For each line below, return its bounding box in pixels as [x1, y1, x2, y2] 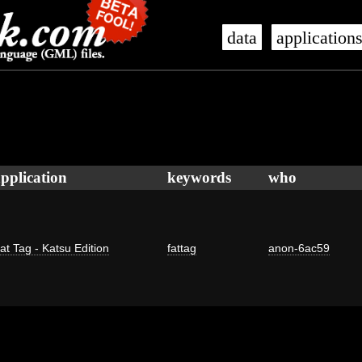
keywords [167, 169, 231, 186]
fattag [167, 242, 196, 255]
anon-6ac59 [268, 242, 330, 255]
